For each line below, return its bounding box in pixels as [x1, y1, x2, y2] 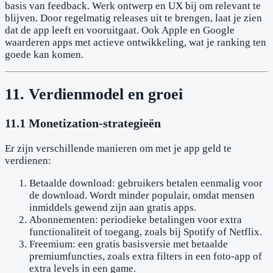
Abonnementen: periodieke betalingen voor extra [29, 213, 242, 225]
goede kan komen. [5, 48, 83, 60]
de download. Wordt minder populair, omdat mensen [29, 189, 255, 201]
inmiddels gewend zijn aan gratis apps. [29, 201, 196, 213]
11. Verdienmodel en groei [5, 85, 183, 103]
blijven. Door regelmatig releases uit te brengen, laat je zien [5, 12, 262, 24]
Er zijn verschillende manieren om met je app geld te [5, 142, 232, 154]
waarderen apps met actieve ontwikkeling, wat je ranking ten [5, 36, 266, 48]
